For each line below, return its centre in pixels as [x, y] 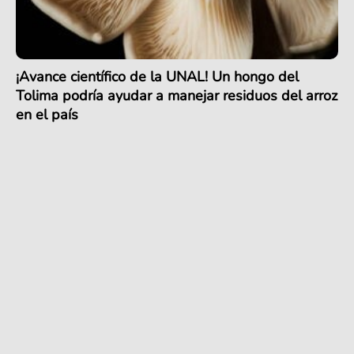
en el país [47, 115]
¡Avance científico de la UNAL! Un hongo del [157, 77]
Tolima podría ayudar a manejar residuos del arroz [177, 96]
